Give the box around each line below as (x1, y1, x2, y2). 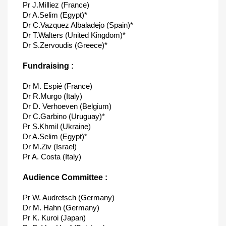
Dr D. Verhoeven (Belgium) (23, 102, 111, 110)
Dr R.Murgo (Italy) (23, 92, 82, 100)
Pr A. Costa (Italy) (23, 152, 81, 161)
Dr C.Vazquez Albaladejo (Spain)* (23, 21, 133, 29)
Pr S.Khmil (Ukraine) (23, 122, 91, 131)
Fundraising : (23, 62, 74, 70)
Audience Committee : (23, 173, 107, 182)
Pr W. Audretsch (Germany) (23, 193, 115, 202)
